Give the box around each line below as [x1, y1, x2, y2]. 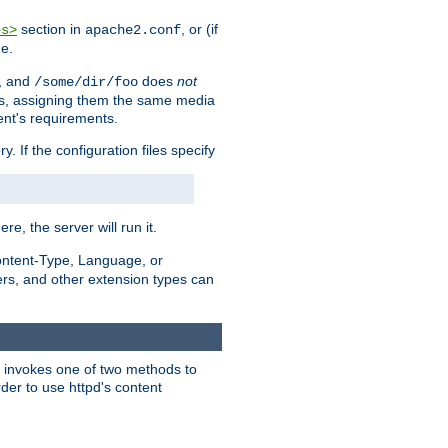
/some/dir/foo [34, 74, 138, 91]
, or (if [181, 21, 218, 38]
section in [17, 21, 85, 38]
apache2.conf [85, 22, 181, 39]
